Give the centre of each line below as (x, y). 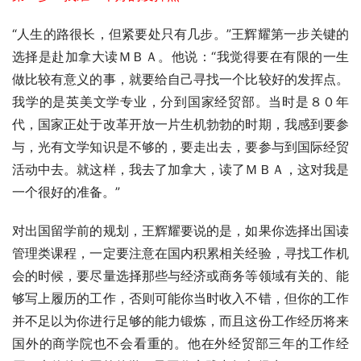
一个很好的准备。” (66, 191)
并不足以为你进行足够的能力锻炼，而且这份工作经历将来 (180, 320)
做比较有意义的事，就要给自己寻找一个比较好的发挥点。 (180, 79)
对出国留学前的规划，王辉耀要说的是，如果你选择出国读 (180, 230)
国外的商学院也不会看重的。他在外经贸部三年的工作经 (180, 343)
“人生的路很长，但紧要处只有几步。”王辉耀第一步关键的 (180, 33)
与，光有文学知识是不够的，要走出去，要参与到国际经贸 (180, 146)
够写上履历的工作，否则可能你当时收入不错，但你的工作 (180, 298)
